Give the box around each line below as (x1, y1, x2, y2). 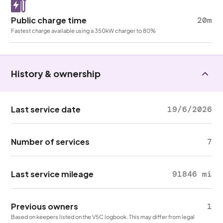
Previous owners (11, 201, 79, 212)
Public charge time (11, 15, 87, 25)
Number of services (11, 136, 90, 147)
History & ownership (11, 68, 101, 79)
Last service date (11, 104, 81, 114)
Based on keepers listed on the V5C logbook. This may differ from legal (11, 213, 195, 220)
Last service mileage (11, 169, 94, 179)
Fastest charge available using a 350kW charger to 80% (11, 27, 156, 34)
